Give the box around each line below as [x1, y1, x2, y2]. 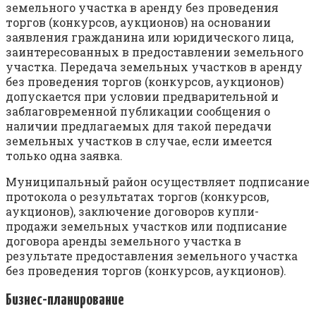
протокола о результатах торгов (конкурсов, [6, 189, 269, 205]
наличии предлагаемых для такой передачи [6, 119, 272, 134]
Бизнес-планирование [6, 292, 124, 309]
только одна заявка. [6, 148, 123, 164]
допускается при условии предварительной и [6, 89, 279, 104]
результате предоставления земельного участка [6, 248, 298, 264]
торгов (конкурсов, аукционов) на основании [6, 15, 271, 30]
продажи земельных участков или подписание [6, 219, 287, 234]
